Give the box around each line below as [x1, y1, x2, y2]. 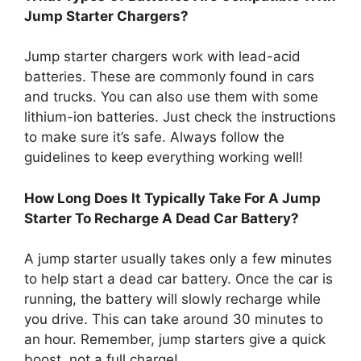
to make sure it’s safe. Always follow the [24, 129, 284, 146]
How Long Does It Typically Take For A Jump [24, 189, 321, 206]
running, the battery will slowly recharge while [24, 291, 321, 308]
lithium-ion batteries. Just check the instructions [24, 109, 336, 126]
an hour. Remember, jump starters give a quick [24, 331, 326, 348]
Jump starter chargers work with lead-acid [24, 48, 301, 65]
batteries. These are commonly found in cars [24, 68, 314, 85]
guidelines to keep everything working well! [24, 149, 303, 166]
